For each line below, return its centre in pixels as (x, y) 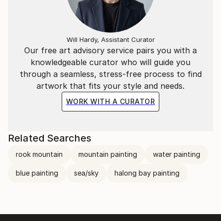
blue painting (37, 173)
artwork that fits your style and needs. (110, 86)
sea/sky (86, 173)
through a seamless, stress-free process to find (110, 74)
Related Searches (50, 138)
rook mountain (39, 154)
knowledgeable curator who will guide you (110, 62)
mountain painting (108, 154)
